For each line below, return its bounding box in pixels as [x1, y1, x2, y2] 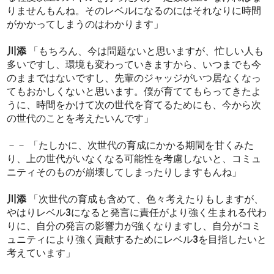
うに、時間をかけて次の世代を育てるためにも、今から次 [7, 99, 262, 111]
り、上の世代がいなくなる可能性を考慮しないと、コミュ [7, 153, 262, 165]
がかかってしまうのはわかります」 [7, 18, 164, 31]
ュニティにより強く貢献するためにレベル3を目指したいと [7, 234, 267, 246]
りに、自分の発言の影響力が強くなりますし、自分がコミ [7, 220, 262, 232]
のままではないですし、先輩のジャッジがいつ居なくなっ [7, 72, 262, 84]
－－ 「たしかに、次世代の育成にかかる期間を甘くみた [7, 139, 254, 152]
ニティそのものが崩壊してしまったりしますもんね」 [7, 166, 242, 179]
